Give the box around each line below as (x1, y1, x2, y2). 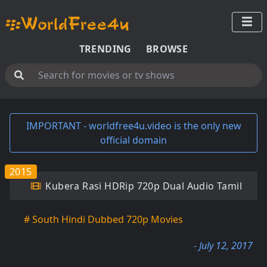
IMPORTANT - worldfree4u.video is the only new (26, 119, 241, 132)
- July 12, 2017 (194, 239, 253, 252)
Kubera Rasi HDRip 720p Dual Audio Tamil (43, 179, 242, 193)
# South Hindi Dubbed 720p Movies (24, 213, 183, 226)
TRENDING (79, 42, 132, 55)
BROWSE (145, 42, 188, 55)
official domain (100, 133, 167, 147)
